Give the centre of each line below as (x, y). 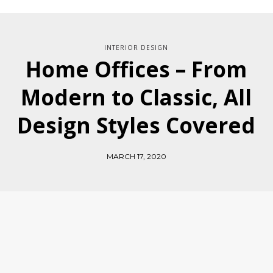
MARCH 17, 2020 (136, 156)
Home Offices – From (136, 69)
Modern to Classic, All (136, 97)
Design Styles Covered (136, 125)
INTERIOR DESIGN (136, 48)
